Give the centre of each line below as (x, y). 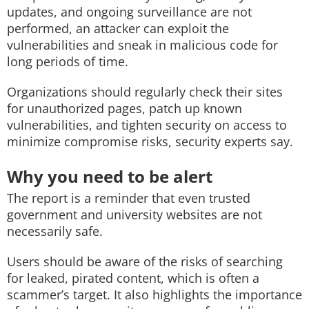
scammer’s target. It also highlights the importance (154, 295)
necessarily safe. (55, 231)
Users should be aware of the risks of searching (145, 261)
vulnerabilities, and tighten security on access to (147, 125)
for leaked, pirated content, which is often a (133, 278)
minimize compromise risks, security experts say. (150, 141)
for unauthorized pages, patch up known (124, 108)
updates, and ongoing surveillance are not (129, 12)
